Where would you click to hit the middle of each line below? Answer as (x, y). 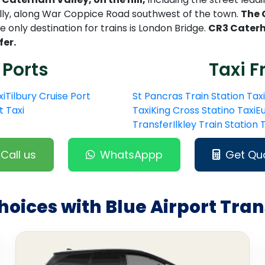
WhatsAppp (131, 155)
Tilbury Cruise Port (48, 96)
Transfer (153, 125)
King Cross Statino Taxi (203, 111)
